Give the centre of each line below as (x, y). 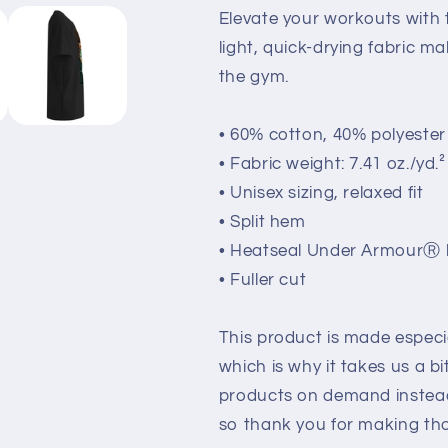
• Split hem (262, 222)
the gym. (253, 77)
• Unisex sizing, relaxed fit (321, 193)
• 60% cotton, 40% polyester (332, 135)
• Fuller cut (262, 280)
